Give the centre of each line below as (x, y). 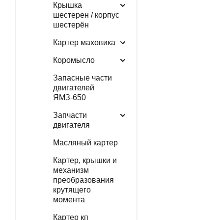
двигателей (73, 87)
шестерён (71, 25)
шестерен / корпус (86, 15)
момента (69, 199)
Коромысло (74, 60)
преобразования (83, 180)
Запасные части (82, 78)
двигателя (71, 125)
